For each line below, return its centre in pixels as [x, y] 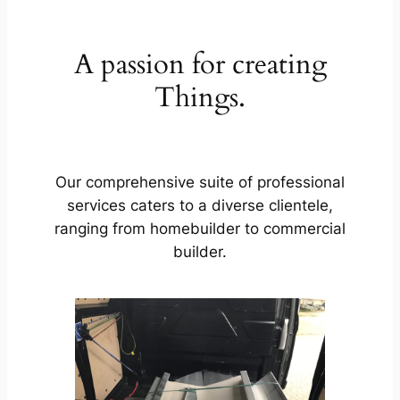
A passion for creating [200, 65]
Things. [200, 98]
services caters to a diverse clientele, [200, 205]
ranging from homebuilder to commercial [200, 228]
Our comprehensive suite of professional [200, 182]
